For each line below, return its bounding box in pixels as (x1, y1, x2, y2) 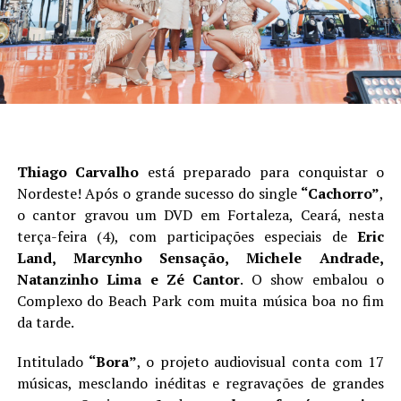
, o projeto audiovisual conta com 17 (137, 351, 385, 371)
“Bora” (89, 351, 138, 371)
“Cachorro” (301, 183, 380, 203)
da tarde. (16, 311, 74, 332)
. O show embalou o (240, 269, 385, 289)
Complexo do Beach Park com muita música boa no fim (16, 290, 385, 311)
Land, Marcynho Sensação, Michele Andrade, (16, 247, 385, 268)
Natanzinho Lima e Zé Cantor (16, 269, 241, 289)
